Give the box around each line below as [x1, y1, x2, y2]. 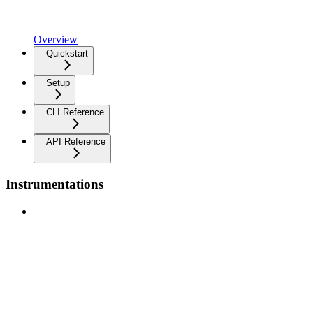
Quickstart [46, 48, 88, 59]
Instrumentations [6, 176, 103, 191]
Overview [34, 34, 78, 46]
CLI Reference [46, 107, 104, 118]
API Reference [46, 136, 105, 147]
